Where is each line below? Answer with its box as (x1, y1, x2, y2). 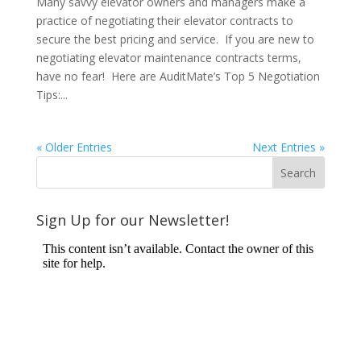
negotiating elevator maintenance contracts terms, (35, 49, 301, 65)
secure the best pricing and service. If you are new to (35, 31, 314, 47)
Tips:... (35, 86, 68, 102)
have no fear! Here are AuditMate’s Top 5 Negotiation (35, 68, 320, 84)
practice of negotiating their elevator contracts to (35, 12, 293, 28)
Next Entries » (252, 139, 326, 155)
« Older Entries (35, 139, 112, 155)
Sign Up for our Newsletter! (35, 210, 229, 230)
